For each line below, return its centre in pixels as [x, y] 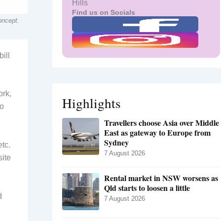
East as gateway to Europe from [157, 133]
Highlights [92, 103]
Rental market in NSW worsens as [161, 178]
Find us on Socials [104, 13]
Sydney [116, 143]
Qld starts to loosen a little [147, 188]
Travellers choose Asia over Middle [162, 123]
